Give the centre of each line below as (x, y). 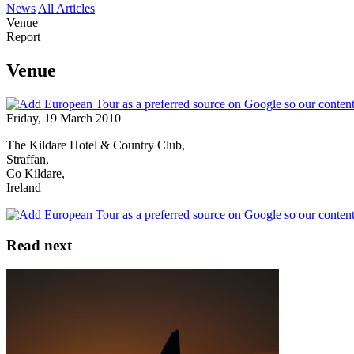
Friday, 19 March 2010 (64, 118)
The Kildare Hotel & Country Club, (96, 145)
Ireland (24, 187)
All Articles (66, 8)
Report (23, 37)
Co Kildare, (36, 173)
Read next (39, 245)
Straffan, (28, 159)
